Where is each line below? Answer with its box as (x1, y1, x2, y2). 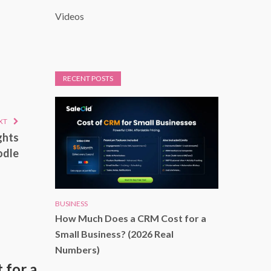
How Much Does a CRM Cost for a (55, 212, 206, 224)
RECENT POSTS (63, 74, 113, 83)
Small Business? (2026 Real (55, 227, 174, 240)
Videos (55, 10, 84, 22)
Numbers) (55, 243, 100, 255)
